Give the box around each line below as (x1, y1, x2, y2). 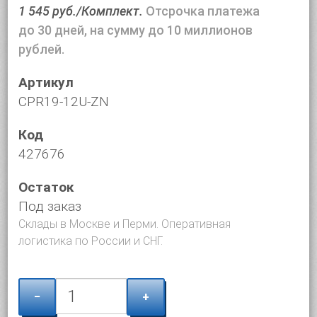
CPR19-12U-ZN (18, 93, 110, 110)
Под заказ (18, 198, 82, 214)
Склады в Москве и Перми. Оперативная (18, 217, 231, 231)
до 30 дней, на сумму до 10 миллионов (18, 23, 253, 38)
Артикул (18, 74, 74, 91)
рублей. (18, 42, 65, 57)
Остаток (18, 179, 74, 195)
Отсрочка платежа (146, 4, 260, 18)
